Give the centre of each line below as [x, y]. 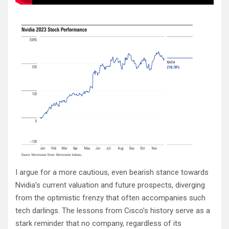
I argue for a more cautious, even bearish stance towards [112, 173]
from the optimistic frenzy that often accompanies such [110, 198]
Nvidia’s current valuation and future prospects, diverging [110, 185]
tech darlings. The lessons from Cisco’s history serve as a [113, 211]
